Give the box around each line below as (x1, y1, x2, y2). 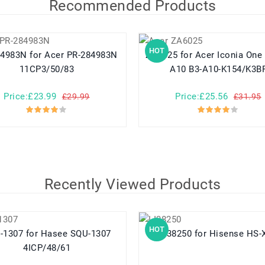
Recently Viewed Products (44, 176, 221, 193)
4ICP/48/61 (23, 243, 70, 254)
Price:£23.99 (4, 91, 57, 102)
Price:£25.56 (175, 91, 228, 102)
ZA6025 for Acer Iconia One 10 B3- (146, 50, 180, 61)
